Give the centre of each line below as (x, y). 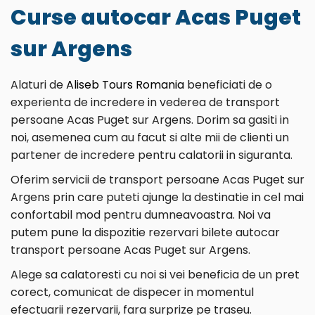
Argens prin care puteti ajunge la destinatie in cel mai (157, 197)
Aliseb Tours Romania (125, 85)
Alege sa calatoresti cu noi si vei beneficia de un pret (155, 275)
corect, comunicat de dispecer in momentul (132, 292)
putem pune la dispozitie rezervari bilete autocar (145, 232)
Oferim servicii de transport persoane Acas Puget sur (157, 180)
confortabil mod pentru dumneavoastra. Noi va (141, 215)
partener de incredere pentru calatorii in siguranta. (152, 155)
